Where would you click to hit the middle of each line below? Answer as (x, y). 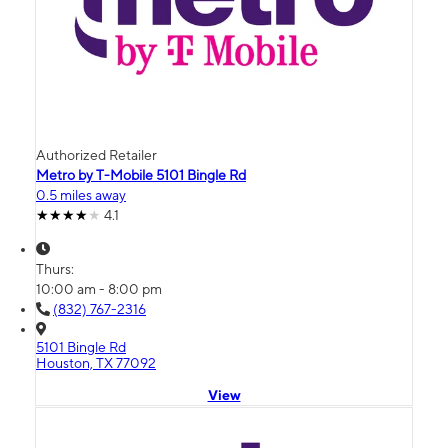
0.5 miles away (81, 195)
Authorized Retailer (96, 155)
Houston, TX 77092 (96, 363)
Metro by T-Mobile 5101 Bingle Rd (141, 175)
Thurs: (56, 269)
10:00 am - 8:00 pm (99, 289)
